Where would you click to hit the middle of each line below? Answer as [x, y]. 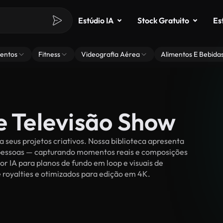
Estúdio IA [96, 20]
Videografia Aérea [111, 54]
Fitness [49, 54]
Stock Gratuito [163, 20]
